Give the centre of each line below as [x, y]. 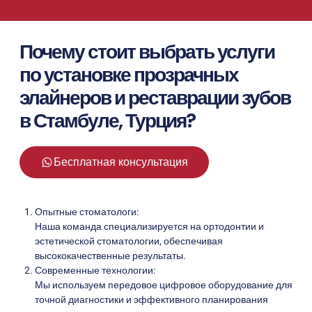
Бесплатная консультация [121, 163]
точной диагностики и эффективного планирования [151, 300]
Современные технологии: [95, 271]
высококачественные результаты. [110, 256]
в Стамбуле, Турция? [107, 121]
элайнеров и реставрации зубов [155, 98]
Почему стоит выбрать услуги [147, 52]
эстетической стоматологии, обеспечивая [129, 242]
